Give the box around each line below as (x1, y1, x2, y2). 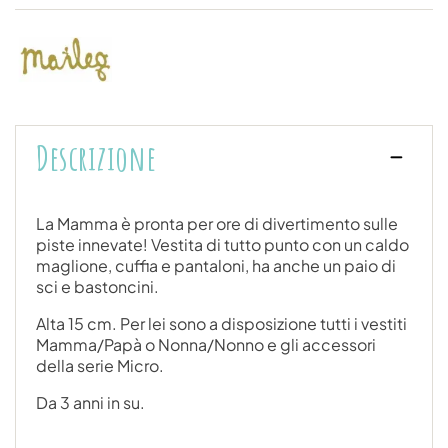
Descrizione (36, 134, 156, 180)
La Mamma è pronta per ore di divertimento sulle (36, 212, 398, 234)
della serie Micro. (36, 354, 164, 376)
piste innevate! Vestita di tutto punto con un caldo (36, 233, 409, 255)
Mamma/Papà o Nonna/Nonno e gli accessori (36, 333, 376, 355)
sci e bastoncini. (36, 275, 159, 297)
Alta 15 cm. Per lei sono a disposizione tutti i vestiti (36, 312, 407, 334)
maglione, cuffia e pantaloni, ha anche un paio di (36, 254, 396, 276)
